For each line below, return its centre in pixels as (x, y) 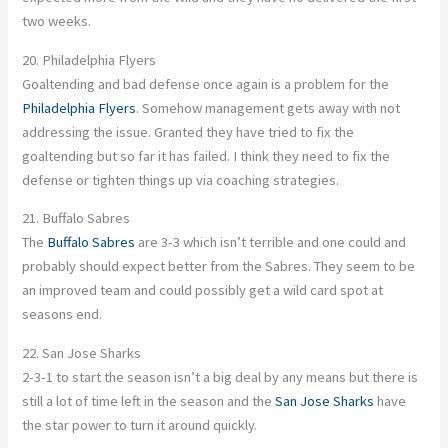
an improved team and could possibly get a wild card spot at (203, 290)
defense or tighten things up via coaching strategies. (181, 179)
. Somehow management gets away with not (268, 107)
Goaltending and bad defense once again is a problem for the (206, 83)
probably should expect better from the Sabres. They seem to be (219, 266)
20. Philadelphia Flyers (89, 59)
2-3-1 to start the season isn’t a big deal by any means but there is (220, 376)
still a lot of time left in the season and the (149, 400)
